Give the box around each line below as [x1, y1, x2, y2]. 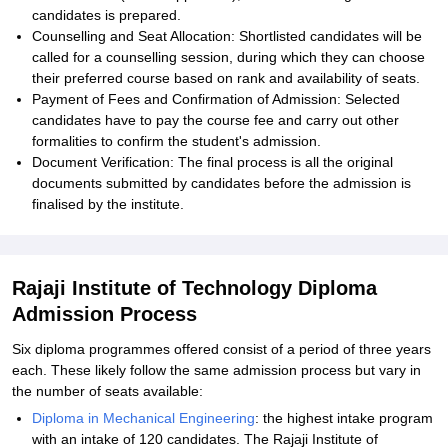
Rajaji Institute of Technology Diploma [12, 277, 377, 299]
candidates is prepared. [32, 7, 181, 23]
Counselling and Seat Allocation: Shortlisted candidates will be [32, 28, 422, 44]
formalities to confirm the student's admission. [32, 133, 321, 149]
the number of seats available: [12, 383, 203, 399]
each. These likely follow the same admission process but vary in [12, 362, 421, 378]
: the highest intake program [255, 410, 433, 426]
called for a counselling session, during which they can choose [32, 49, 425, 65]
